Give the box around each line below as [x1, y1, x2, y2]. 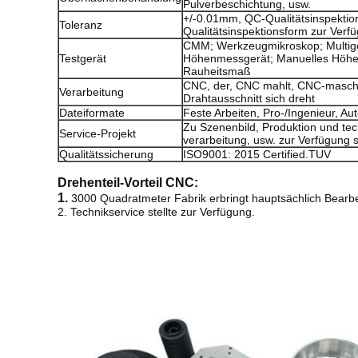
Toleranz [59, 18, 102, 31]
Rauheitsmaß [183, 65, 251, 78]
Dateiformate [59, 106, 125, 119]
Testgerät [59, 52, 106, 65]
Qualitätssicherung [59, 148, 153, 161]
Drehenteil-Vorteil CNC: [58, 176, 198, 189]
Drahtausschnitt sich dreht [183, 92, 315, 105]
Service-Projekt [59, 127, 136, 140]
